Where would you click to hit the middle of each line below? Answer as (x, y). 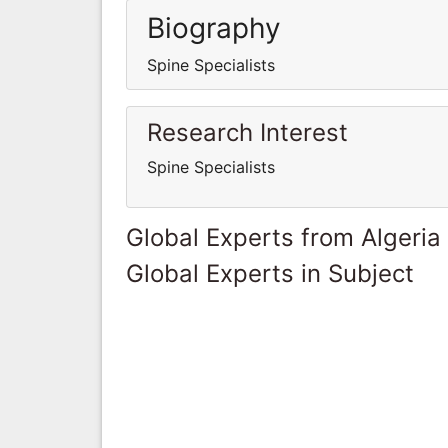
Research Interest (247, 132)
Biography (214, 27)
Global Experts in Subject (270, 273)
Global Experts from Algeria (283, 237)
